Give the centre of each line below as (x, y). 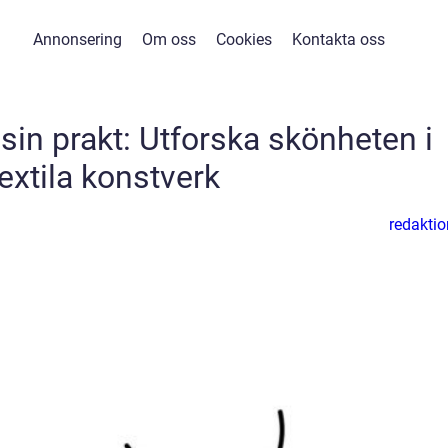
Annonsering (77, 39)
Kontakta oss (338, 39)
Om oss (169, 39)
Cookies (244, 39)
